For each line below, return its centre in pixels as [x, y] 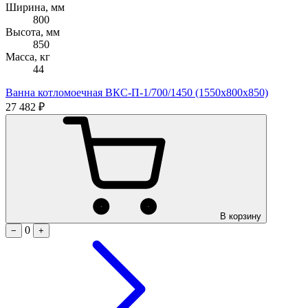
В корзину [241, 216]
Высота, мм [33, 32]
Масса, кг [28, 56]
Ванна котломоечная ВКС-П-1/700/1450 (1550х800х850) [137, 92]
